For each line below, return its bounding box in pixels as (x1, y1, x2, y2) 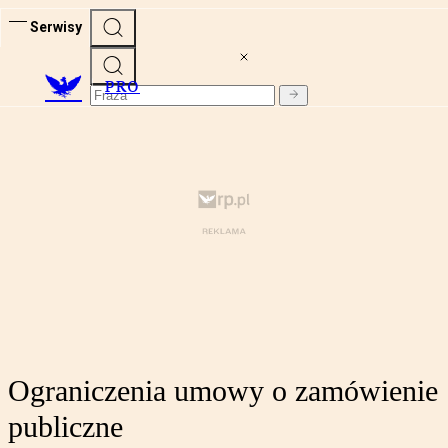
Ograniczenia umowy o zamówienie (8, 374, 438, 408)
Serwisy (30, 18, 82, 35)
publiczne (8, 410, 123, 444)
